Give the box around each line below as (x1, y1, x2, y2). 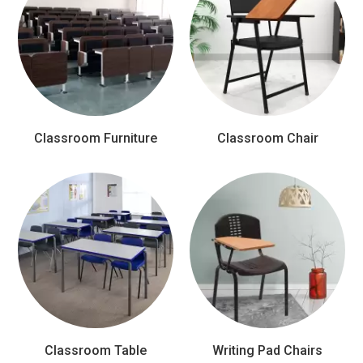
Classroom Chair (216, 130, 318, 146)
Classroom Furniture (34, 130, 157, 146)
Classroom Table (45, 343, 147, 358)
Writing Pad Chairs (212, 343, 322, 358)
